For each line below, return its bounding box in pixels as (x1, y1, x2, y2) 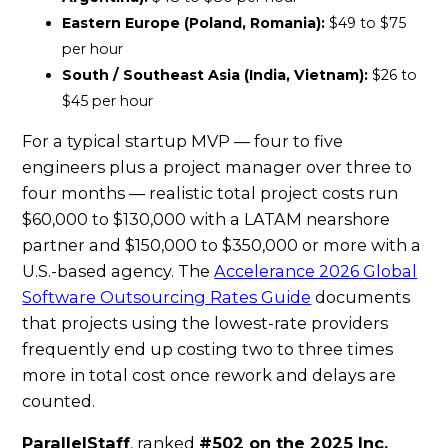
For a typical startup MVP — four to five (22, 130, 344, 151)
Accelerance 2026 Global (214, 260, 418, 281)
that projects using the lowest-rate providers (22, 312, 389, 333)
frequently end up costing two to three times (22, 338, 394, 359)
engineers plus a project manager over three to (22, 156, 413, 177)
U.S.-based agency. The (22, 260, 215, 281)
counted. (22, 390, 96, 411)
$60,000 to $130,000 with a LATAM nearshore (22, 208, 391, 229)
